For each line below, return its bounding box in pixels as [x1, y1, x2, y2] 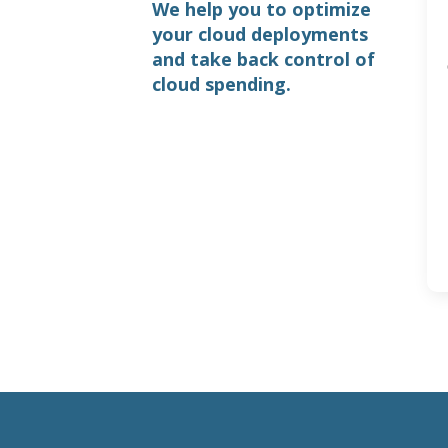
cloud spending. [151, 72, 291, 96]
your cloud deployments [151, 22, 368, 46]
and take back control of [151, 47, 375, 71]
